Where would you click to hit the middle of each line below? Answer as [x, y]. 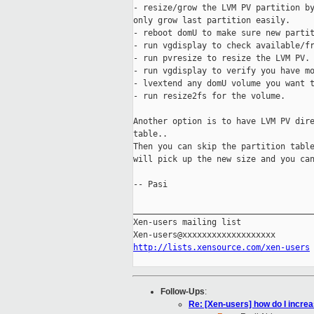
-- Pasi [150, 185]
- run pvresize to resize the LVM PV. [221, 59]
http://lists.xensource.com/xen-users [221, 248]
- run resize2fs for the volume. [209, 96]
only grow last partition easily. [212, 21]
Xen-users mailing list [187, 223]
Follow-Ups [183, 292]
